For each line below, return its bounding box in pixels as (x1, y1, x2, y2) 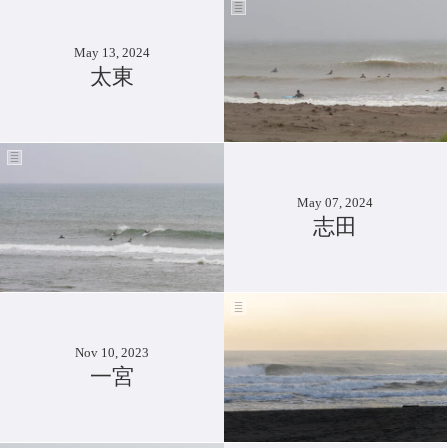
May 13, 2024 (73, 44, 150, 60)
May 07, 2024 (297, 194, 374, 210)
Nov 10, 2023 (74, 344, 149, 360)
